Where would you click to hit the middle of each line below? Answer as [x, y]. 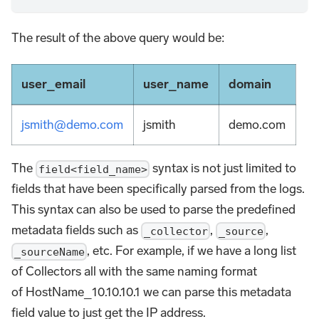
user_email [54, 84]
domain [250, 84]
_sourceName [49, 252]
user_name [176, 84]
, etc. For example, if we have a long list [192, 250]
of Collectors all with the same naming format [134, 271]
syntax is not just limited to [223, 168]
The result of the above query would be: [118, 38]
